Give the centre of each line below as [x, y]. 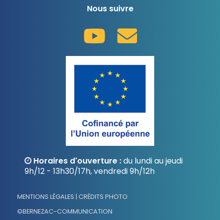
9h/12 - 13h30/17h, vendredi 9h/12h [90, 171]
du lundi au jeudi [152, 161]
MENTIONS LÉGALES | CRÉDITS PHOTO [72, 196]
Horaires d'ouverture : [77, 161]
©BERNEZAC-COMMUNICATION [65, 211]
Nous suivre [110, 9]
